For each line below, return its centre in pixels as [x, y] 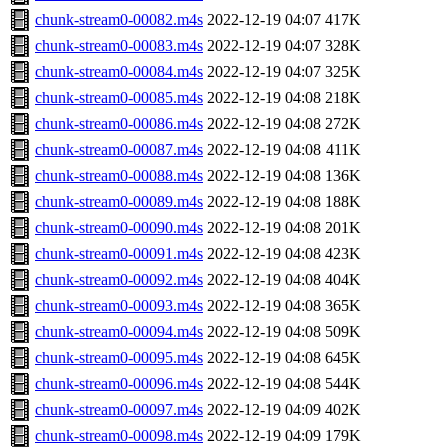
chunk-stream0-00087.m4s [119, 150]
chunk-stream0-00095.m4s [119, 358]
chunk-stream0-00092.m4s [119, 280]
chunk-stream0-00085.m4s [119, 98]
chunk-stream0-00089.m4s [119, 202]
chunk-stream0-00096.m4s [119, 384]
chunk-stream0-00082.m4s [119, 20]
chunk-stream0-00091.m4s [119, 254]
